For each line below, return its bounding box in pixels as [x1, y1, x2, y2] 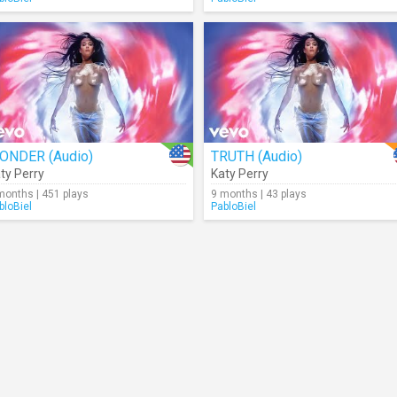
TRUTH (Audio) [211, 148, 302, 165]
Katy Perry [211, 167, 269, 181]
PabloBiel [211, 200, 256, 213]
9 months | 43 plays [211, 188, 307, 200]
